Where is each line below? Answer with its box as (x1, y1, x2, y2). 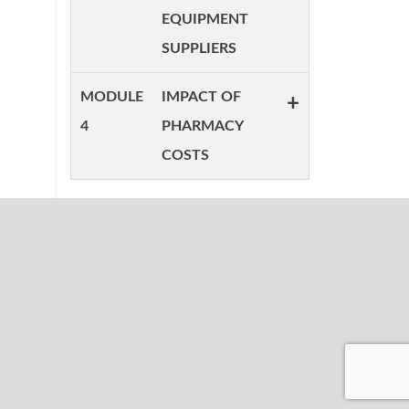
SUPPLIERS (162, 41, 236, 56)
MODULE (80, 89, 143, 104)
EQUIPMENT (162, 12, 248, 26)
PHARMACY (162, 119, 244, 133)
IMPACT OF (162, 89, 241, 104)
